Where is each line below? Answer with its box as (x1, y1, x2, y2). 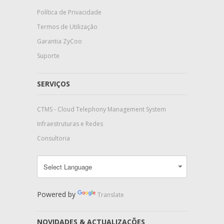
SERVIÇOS (37, 79, 70, 89)
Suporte (37, 51, 59, 60)
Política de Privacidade (37, 8, 101, 17)
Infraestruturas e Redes (37, 119, 103, 128)
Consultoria (37, 134, 70, 143)
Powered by (37, 189, 77, 199)
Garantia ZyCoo (37, 37, 82, 46)
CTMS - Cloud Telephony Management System (37, 105, 166, 114)
